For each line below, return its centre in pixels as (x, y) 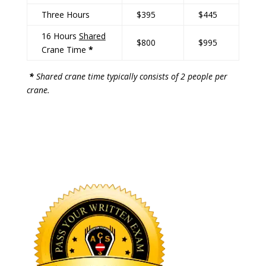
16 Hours (60, 36)
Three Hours (65, 14)
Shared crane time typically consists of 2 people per (130, 76)
